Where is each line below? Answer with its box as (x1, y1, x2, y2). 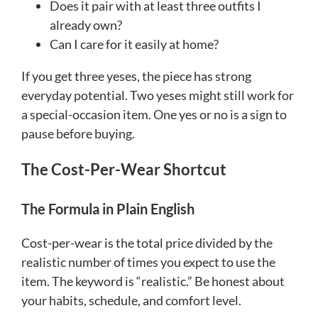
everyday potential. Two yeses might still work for (21, 87, 294, 103)
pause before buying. (21, 125, 135, 141)
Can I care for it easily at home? (50, 35, 219, 52)
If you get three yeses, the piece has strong (21, 67, 251, 84)
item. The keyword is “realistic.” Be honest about (21, 273, 285, 289)
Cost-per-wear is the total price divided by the (21, 234, 273, 251)
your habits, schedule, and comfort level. (21, 292, 241, 308)
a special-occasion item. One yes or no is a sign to (21, 106, 287, 122)
